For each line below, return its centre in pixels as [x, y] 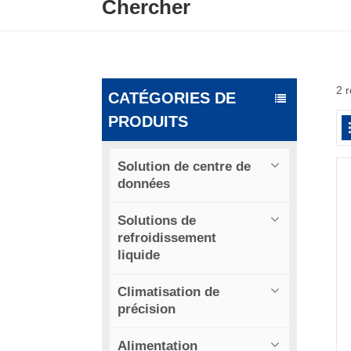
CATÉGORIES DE [172, 98]
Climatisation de [168, 292]
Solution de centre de [184, 167]
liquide [139, 255]
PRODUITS [148, 122]
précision [147, 309]
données [144, 184]
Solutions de [157, 221]
